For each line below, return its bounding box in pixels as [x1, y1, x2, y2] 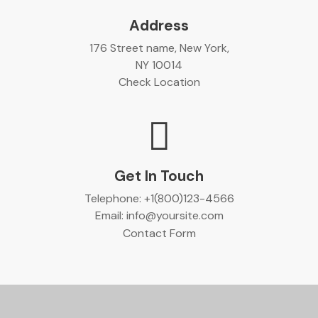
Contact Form [122, 225, 196, 241]
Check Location [118, 75, 200, 90]
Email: [94, 208, 126, 224]
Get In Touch [114, 166, 204, 186]
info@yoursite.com [126, 208, 224, 224]
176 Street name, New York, [89, 40, 229, 55]
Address [129, 15, 189, 35]
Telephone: [84, 191, 144, 207]
